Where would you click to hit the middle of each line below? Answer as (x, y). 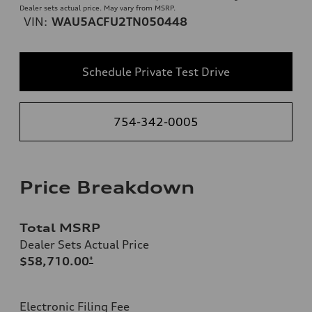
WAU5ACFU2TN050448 (119, 21)
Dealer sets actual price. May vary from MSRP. (97, 7)
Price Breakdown (107, 187)
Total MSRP (60, 227)
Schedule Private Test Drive (156, 71)
